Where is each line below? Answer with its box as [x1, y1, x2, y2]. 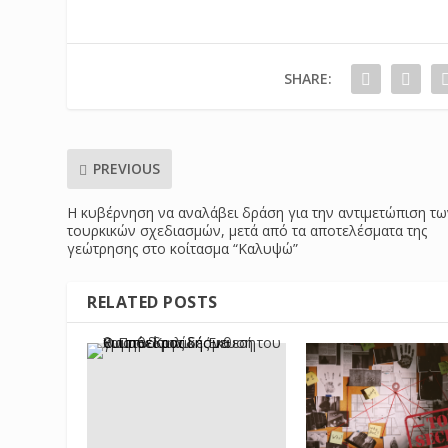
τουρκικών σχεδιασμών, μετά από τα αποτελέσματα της [67, 220, 428, 240]
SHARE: [283, 68, 332, 88]
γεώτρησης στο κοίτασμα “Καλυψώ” [67, 238, 299, 258]
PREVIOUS [93, 159, 161, 179]
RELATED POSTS [87, 290, 218, 313]
